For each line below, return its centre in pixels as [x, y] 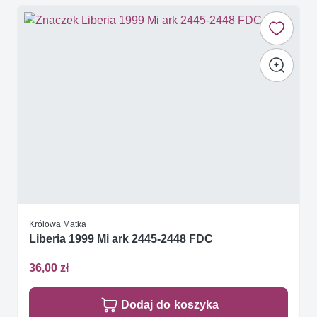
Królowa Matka [58, 224]
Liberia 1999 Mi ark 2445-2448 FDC [121, 238]
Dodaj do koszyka [170, 304]
